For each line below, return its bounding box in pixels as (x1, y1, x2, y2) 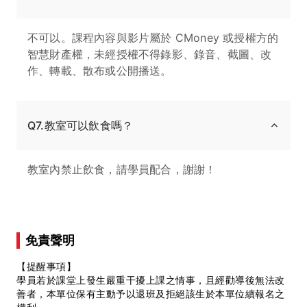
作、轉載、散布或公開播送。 (27, 64, 172, 78)
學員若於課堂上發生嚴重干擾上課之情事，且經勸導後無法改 (16, 274, 285, 286)
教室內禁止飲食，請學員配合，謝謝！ (27, 162, 217, 177)
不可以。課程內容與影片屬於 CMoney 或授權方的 (27, 31, 279, 45)
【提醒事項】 (16, 260, 76, 273)
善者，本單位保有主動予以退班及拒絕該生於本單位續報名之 (16, 288, 285, 300)
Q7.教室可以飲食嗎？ (27, 119, 134, 133)
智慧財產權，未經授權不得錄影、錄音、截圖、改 (27, 47, 272, 62)
